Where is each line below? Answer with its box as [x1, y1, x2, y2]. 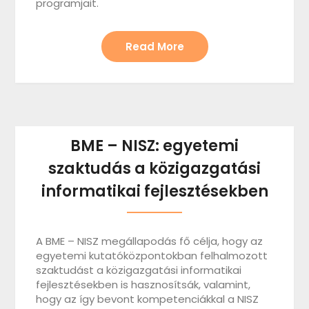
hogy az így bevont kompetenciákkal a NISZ [36, 292, 259, 306]
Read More [125, 39, 184, 54]
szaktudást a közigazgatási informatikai [36, 263, 242, 277]
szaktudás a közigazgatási [48, 158, 261, 179]
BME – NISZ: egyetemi [70, 135, 239, 157]
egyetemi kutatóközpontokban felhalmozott [36, 248, 268, 263]
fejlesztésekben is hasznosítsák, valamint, [36, 277, 251, 292]
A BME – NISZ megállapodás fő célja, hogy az [36, 234, 263, 248]
